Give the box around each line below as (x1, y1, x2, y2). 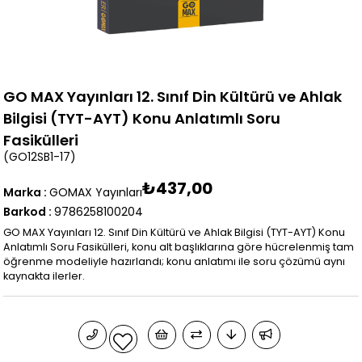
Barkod (3, 204, 47, 221)
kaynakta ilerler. (3, 269, 86, 284)
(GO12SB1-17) (3, 149, 77, 166)
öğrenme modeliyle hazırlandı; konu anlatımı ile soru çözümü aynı (3, 255, 346, 269)
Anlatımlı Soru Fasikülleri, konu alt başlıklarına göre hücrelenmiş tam (3, 240, 355, 255)
